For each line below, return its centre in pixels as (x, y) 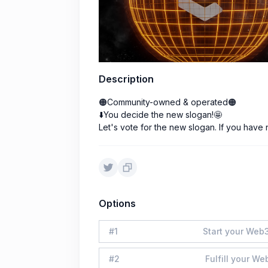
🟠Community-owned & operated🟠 (167, 102)
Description (126, 79)
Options (117, 204)
